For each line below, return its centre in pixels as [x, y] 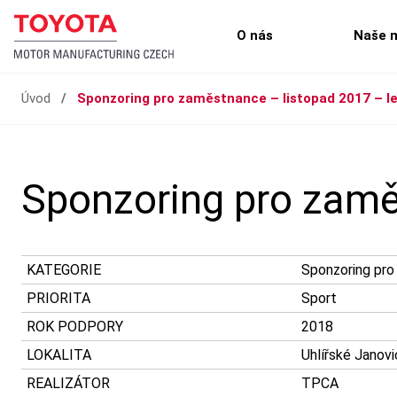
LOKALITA [59, 355]
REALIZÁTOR [68, 383]
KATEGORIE [64, 270]
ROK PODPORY [75, 327]
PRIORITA [58, 298]
